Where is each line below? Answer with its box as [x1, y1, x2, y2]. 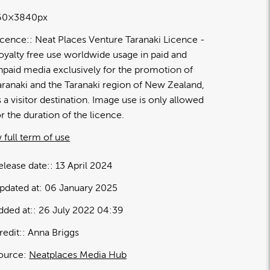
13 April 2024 [55, 160, 113, 171]
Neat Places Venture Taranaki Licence [35, 34, 198, 45]
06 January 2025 [45, 182, 118, 193]
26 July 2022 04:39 [39, 204, 124, 216]
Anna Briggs [28, 227, 80, 238]
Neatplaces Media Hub [29, 249, 127, 260]
